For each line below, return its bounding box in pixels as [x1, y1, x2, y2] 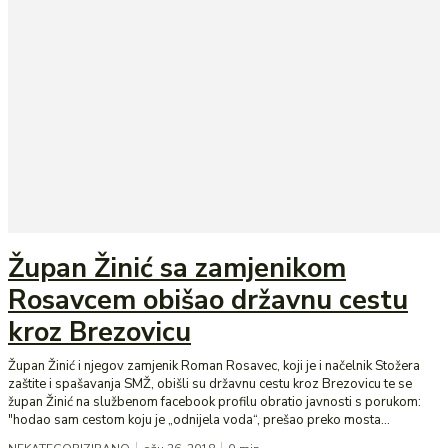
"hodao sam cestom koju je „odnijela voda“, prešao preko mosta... [8, 411, 390, 430]
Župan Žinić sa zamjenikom [8, 250, 346, 288]
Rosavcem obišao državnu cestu [8, 282, 408, 320]
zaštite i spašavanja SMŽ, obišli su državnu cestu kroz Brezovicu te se [8, 375, 412, 394]
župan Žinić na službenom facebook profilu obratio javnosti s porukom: [8, 393, 421, 412]
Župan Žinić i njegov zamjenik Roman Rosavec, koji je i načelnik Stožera [8, 357, 420, 376]
